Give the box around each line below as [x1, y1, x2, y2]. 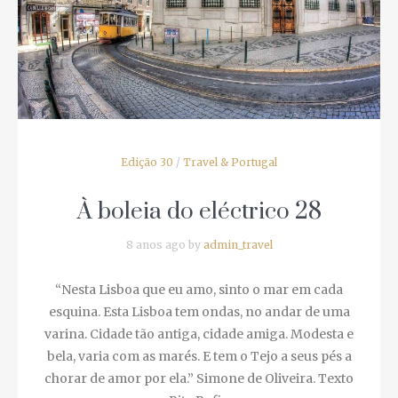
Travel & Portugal [176, 125, 271, 139]
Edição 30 [114, 125, 167, 139]
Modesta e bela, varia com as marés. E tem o [59, 318, 326, 335]
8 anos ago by [119, 208, 196, 222]
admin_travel [196, 208, 266, 222]
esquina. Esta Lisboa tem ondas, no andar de [57, 274, 328, 291]
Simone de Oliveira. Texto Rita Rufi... [82, 362, 303, 379]
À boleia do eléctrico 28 [70, 167, 314, 197]
